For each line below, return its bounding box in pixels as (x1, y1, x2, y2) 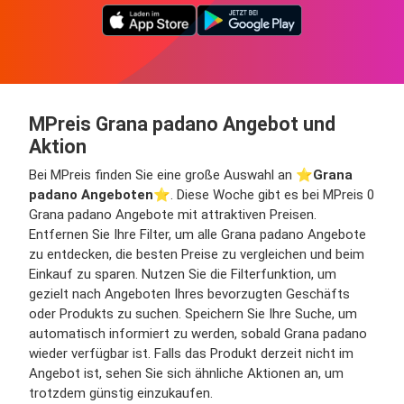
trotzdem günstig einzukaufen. (29, 384, 213, 401)
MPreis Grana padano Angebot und (29, 112, 335, 135)
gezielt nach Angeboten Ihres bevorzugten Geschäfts (29, 285, 350, 302)
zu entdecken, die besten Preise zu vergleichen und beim (29, 245, 364, 262)
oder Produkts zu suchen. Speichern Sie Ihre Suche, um (29, 305, 357, 322)
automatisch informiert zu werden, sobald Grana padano (29, 325, 367, 342)
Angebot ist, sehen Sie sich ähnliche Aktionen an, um (29, 364, 344, 381)
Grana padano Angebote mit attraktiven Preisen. (29, 206, 317, 223)
